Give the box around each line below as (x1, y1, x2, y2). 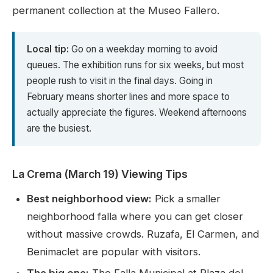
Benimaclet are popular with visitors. (27, 246, 200, 258)
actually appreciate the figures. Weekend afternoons (27, 107, 247, 119)
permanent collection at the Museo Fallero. (12, 4, 219, 17)
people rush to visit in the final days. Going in (27, 75, 213, 87)
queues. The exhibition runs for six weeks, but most (27, 59, 244, 71)
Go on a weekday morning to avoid (69, 43, 218, 55)
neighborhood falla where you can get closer (27, 210, 243, 223)
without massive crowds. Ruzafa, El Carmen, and (27, 228, 259, 241)
